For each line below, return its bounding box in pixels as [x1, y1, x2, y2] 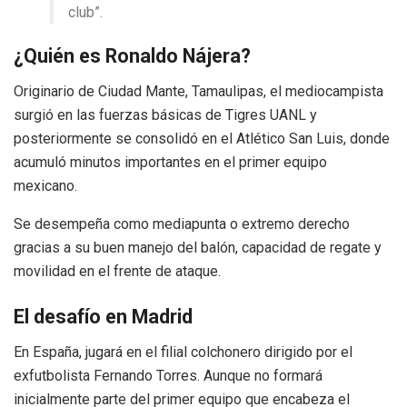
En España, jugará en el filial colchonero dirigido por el [14, 342, 352, 361]
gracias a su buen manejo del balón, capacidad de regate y [14, 239, 382, 257]
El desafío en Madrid [14, 304, 193, 328]
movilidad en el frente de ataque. [14, 263, 224, 281]
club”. [68, 3, 106, 21]
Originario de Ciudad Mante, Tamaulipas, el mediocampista [14, 83, 383, 101]
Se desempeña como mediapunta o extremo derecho [14, 215, 350, 233]
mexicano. [14, 177, 81, 195]
